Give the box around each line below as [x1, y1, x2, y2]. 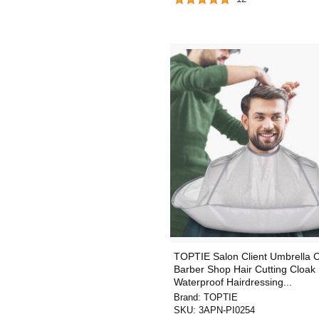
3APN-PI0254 [199, 305, 255, 315]
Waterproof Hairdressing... [174, 276, 292, 288]
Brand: [174, 292, 204, 303]
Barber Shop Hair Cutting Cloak [174, 263, 315, 275]
